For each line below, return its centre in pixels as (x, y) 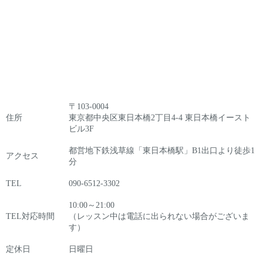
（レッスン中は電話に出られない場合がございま (159, 217)
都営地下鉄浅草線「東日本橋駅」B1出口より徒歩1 (162, 151)
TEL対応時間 (30, 217)
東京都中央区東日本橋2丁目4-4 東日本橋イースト (160, 118)
